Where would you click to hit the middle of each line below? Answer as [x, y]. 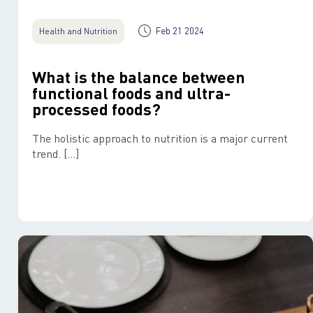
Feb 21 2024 [180, 30]
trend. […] [56, 153]
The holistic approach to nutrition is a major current [160, 138]
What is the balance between [139, 77]
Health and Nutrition [78, 31]
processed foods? [96, 109]
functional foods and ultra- [131, 93]
